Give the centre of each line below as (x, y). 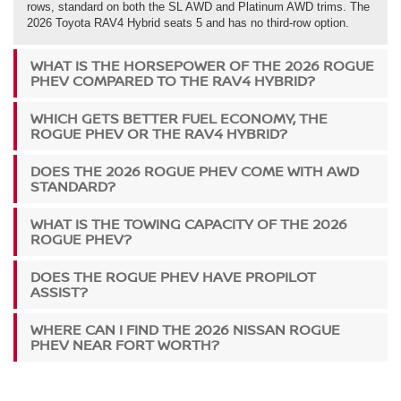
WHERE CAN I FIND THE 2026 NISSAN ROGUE (185, 329)
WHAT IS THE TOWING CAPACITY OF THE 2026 (189, 223)
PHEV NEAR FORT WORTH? (125, 344)
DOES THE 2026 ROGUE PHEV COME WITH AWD (195, 171)
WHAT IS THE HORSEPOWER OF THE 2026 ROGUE (202, 65)
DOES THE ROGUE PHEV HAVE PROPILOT (173, 276)
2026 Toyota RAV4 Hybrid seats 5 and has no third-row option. (188, 22)
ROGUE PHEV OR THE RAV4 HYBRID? (159, 133)
